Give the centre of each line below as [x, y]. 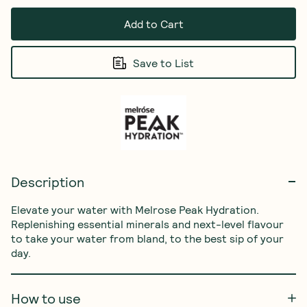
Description [48, 182]
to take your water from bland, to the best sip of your [149, 238]
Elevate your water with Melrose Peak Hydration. [136, 209]
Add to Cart [153, 24]
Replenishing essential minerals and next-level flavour [149, 224]
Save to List [163, 62]
